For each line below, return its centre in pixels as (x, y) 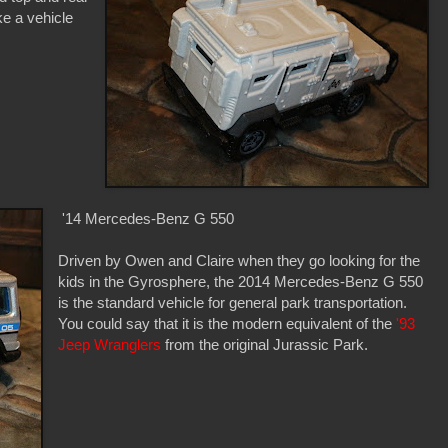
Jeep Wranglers (110, 345)
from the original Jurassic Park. (265, 345)
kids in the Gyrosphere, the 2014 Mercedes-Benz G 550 (241, 282)
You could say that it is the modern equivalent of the (227, 324)
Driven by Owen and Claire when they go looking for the (239, 261)
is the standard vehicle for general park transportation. (233, 303)
